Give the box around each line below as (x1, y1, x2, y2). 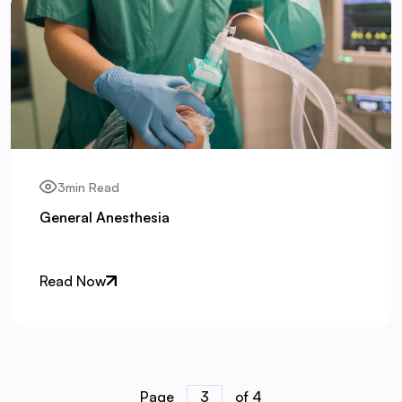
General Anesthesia (39, 208, 170, 227)
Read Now (39, 271, 106, 290)
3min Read (57, 179, 119, 195)
